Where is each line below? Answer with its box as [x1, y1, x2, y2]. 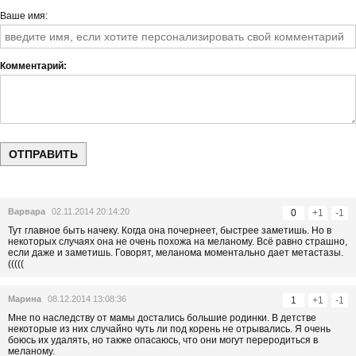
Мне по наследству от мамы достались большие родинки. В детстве [8, 312, 316, 323]
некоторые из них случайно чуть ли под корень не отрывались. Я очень [8, 323, 331, 335]
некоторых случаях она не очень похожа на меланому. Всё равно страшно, [8, 236, 347, 247]
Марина [8, 294, 41, 304]
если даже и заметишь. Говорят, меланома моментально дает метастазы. [8, 247, 343, 258]
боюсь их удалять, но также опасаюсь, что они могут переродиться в [8, 335, 318, 346]
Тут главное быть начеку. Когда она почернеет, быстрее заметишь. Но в [8, 225, 331, 236]
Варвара [8, 207, 45, 216]
